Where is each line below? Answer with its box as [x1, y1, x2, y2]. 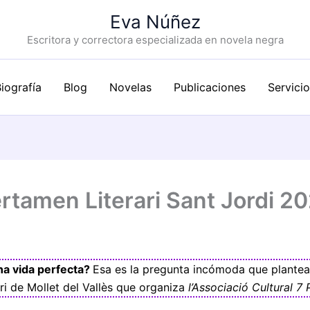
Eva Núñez [109, 11, 201, 33]
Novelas [109, 80, 152, 94]
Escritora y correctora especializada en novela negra [26, 33, 284, 46]
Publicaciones [174, 80, 246, 94]
